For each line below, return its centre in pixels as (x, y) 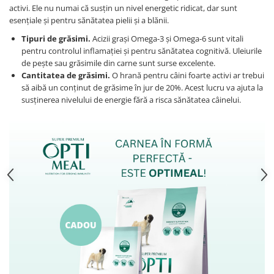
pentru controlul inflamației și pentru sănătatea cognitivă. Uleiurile (142, 51)
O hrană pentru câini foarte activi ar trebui (187, 75)
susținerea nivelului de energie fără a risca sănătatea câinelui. (131, 100)
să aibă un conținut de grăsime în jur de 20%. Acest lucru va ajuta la (142, 87)
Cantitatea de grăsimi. (66, 75)
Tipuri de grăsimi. (56, 39)
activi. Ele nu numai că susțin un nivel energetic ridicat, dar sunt (123, 8)
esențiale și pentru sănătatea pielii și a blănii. (89, 20)
